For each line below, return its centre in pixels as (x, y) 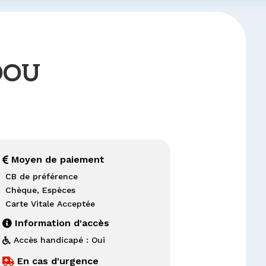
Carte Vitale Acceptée (50, 204)
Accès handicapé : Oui (59, 240)
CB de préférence (41, 177)
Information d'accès (62, 223)
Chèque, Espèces (40, 190)
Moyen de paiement (58, 160)
